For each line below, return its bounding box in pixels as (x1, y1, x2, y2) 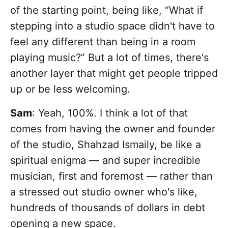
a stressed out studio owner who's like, (10, 186, 197, 198)
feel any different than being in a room (10, 36, 195, 48)
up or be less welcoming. (10, 83, 130, 96)
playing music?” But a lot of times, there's (10, 51, 209, 64)
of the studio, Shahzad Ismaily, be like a (10, 138, 201, 151)
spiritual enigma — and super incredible (10, 154, 201, 167)
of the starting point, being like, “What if (10, 4, 203, 17)
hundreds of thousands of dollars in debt (10, 202, 205, 214)
